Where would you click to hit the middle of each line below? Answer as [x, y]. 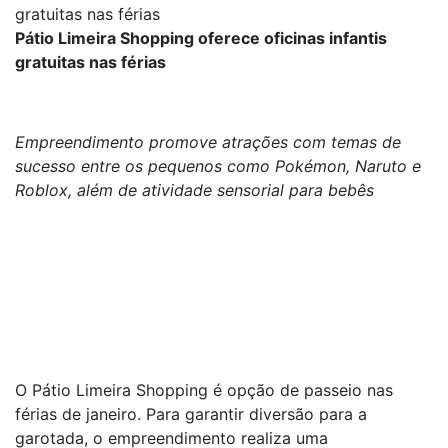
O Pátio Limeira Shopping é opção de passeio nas [204, 390]
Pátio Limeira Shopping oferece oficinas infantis [201, 38]
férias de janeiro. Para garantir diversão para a [191, 414]
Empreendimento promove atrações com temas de [208, 142]
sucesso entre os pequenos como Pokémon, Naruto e [218, 166]
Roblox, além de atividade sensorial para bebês [194, 190]
